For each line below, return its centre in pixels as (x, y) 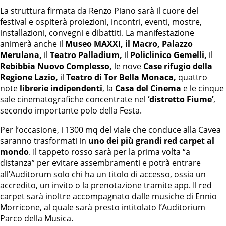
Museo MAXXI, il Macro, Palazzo (129, 44)
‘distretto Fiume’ (181, 99)
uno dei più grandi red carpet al (151, 141)
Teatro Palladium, (87, 55)
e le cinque (203, 88)
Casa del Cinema (148, 88)
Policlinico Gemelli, (168, 55)
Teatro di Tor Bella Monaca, (120, 77)
